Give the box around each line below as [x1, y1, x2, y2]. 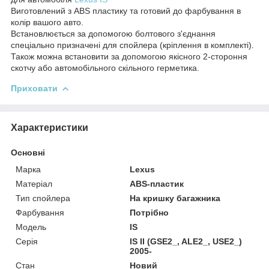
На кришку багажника [130, 193, 221, 203]
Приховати [11, 83, 58, 93]
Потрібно [130, 207, 169, 217]
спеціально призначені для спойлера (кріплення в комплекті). [11, 40, 254, 50]
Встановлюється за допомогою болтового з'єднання [11, 28, 216, 38]
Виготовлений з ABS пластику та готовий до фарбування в [11, 5, 241, 16]
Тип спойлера [16, 193, 70, 203]
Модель [16, 222, 46, 232]
